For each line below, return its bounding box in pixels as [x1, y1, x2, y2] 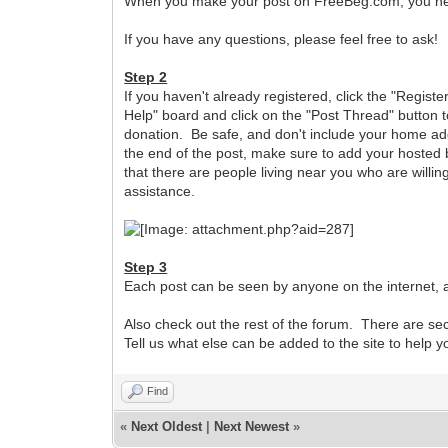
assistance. [124, 183, 196, 199]
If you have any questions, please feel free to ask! [124, 31, 439, 47]
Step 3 [124, 259, 168, 275]
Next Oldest [131, 419, 203, 434]
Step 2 [124, 69, 168, 85]
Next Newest [214, 419, 290, 434]
